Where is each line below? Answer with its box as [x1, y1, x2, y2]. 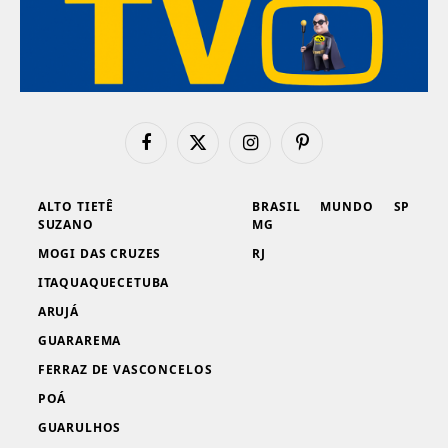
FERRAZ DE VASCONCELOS [37, 360, 213, 378]
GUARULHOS [37, 418, 122, 436]
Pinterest [300, 141, 355, 160]
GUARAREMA [37, 331, 122, 349]
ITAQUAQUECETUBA [37, 273, 170, 291]
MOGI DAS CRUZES [37, 244, 162, 262]
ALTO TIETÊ [37, 197, 115, 215]
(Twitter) [196, 160, 247, 179]
